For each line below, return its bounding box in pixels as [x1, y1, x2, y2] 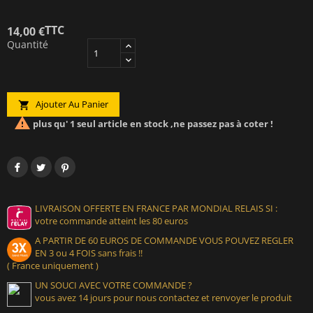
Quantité [7, 37, 48, 51]
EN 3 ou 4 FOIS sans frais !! [35, 246, 143, 259]
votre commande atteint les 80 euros [35, 214, 188, 227]
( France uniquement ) [7, 259, 99, 272]
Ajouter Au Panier [34, 97, 108, 110]
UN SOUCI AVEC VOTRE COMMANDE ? [35, 278, 192, 291]
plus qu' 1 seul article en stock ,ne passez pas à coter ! [31, 117, 273, 131]
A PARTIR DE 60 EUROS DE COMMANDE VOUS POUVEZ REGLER [35, 233, 293, 247]
